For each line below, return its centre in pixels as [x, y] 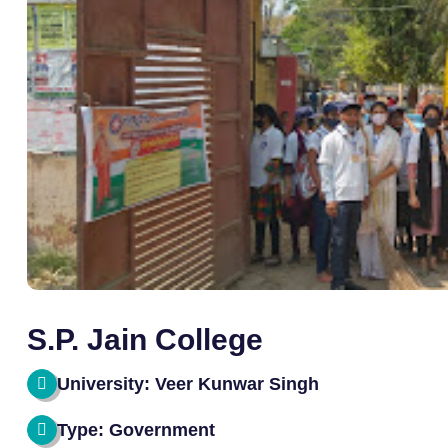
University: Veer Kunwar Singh [188, 384]
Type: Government [136, 430]
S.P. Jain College [145, 339]
